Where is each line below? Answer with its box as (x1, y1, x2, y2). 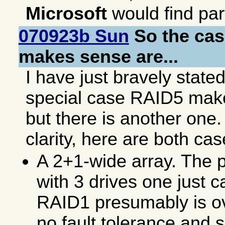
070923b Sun (18, 26, 129, 47)
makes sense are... (18, 47, 178, 67)
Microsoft (26, 4, 107, 24)
